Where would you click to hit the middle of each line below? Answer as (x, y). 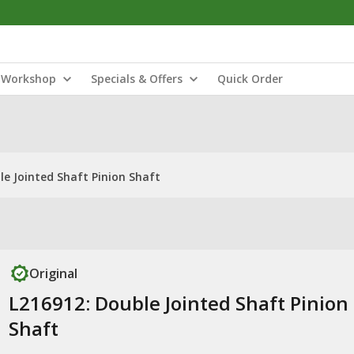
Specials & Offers (137, 79)
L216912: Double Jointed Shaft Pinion (178, 303)
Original (53, 273)
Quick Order (250, 79)
